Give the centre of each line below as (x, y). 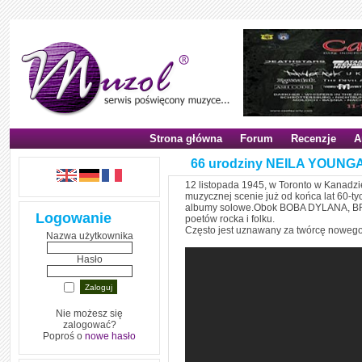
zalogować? (89, 325)
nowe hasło (110, 336)
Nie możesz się (89, 314)
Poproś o (64, 336)
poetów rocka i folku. (230, 219)
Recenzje (314, 139)
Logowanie (74, 218)
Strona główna (186, 139)
